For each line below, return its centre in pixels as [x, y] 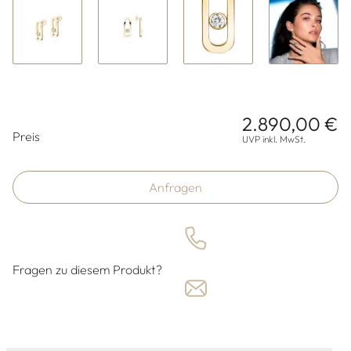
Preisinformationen [91, 126]
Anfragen [175, 188]
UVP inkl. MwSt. [274, 139]
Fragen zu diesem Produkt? [87, 270]
